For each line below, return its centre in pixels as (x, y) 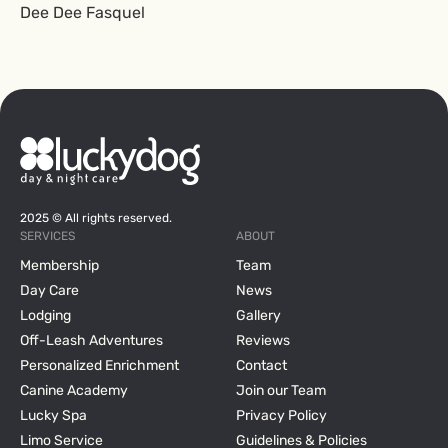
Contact (261, 365)
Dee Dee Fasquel (82, 12)
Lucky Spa (53, 415)
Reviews (263, 340)
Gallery (258, 315)
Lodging (45, 315)
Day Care (49, 290)
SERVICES (47, 236)
